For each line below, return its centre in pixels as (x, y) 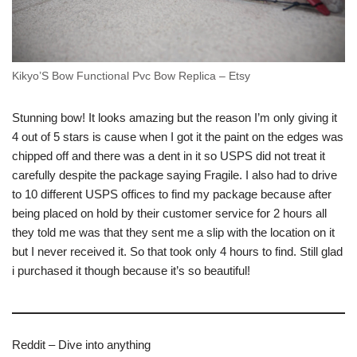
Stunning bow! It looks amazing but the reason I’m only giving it (175, 117)
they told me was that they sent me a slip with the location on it (173, 232)
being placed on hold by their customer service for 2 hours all (169, 213)
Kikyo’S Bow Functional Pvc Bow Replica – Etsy (131, 76)
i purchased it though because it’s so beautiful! (131, 270)
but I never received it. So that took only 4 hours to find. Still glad (177, 251)
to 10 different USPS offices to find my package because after (172, 194)
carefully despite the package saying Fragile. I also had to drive (175, 175)
